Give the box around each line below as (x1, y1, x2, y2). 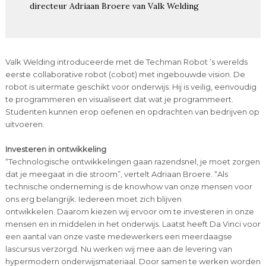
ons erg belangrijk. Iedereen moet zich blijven (5, 194, 182, 204)
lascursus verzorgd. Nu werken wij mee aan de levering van (5, 244, 232, 254)
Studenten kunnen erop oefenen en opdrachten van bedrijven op (5, 107, 259, 117)
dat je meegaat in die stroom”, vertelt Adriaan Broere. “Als (5, 169, 228, 179)
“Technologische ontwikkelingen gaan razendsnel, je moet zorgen (5, 157, 260, 167)
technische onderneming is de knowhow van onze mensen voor (5, 182, 252, 192)
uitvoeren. (5, 119, 45, 129)
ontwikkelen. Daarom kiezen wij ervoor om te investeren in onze (5, 207, 254, 217)
